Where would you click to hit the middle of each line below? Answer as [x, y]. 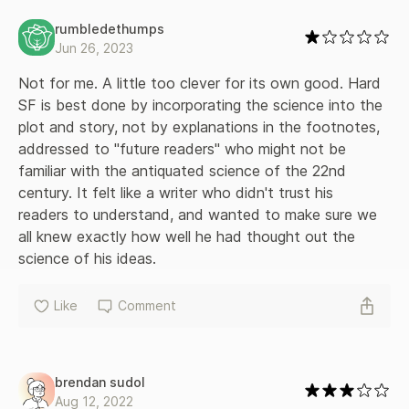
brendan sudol [100, 382]
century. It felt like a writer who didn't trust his [178, 192]
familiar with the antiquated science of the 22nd [184, 170]
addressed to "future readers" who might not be [184, 148]
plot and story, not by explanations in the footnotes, [201, 126]
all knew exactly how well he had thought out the [189, 236]
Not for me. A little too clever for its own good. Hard [202, 83]
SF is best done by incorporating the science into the [203, 105]
